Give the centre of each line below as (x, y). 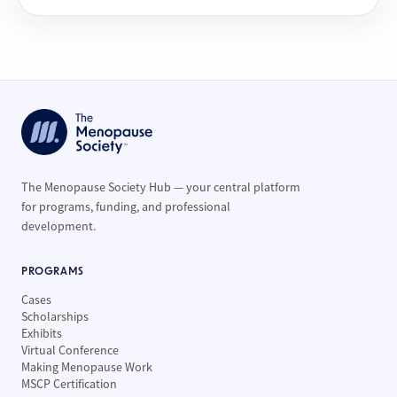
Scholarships (55, 316)
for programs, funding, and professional (126, 206)
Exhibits (42, 333)
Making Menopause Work (87, 366)
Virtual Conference (70, 350)
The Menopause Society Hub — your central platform (161, 187)
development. (58, 226)
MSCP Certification (69, 383)
